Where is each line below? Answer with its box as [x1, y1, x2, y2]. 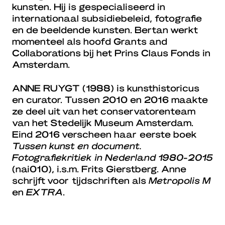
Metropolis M [149, 175, 210, 186]
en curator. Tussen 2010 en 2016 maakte [12, 94, 208, 105]
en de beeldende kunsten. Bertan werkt [12, 24, 198, 35]
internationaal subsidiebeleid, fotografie [12, 13, 202, 24]
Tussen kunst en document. [12, 140, 141, 151]
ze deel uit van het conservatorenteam [12, 105, 195, 117]
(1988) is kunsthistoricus [80, 82, 199, 93]
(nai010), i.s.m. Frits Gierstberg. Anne [12, 163, 186, 174]
